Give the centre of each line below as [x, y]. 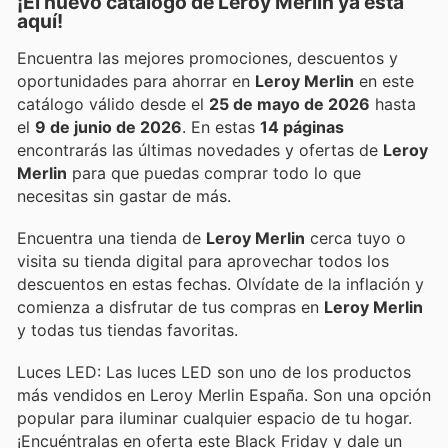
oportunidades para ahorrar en [194, 80]
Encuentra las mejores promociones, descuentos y [207, 57]
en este [384, 80]
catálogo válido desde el [113, 103]
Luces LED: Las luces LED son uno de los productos [214, 372]
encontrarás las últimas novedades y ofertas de [200, 149]
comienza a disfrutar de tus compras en [170, 306]
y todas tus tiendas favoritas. [127, 329]
